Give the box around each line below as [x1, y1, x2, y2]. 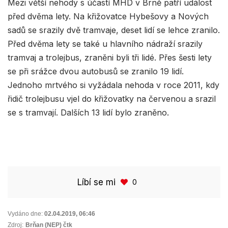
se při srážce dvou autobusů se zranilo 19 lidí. [8, 66, 184, 77]
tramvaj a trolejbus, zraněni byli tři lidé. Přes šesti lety [8, 52, 212, 63]
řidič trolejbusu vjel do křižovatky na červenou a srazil [8, 94, 216, 104]
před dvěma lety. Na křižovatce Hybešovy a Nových [8, 11, 209, 22]
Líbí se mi [77, 177, 116, 188]
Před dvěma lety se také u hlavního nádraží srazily [8, 39, 203, 49]
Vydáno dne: [8, 210, 43, 218]
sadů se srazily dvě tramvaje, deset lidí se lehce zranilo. [8, 25, 220, 36]
